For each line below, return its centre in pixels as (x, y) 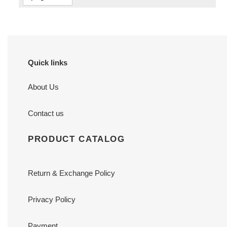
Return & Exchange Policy (71, 173)
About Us (43, 87)
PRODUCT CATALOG (77, 139)
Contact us (46, 113)
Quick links (48, 63)
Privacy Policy (52, 200)
